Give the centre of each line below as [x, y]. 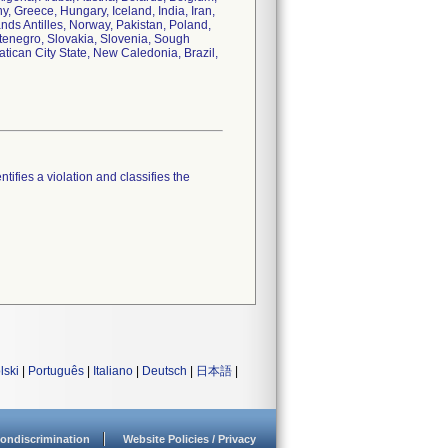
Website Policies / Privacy [189, 439]
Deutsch [164, 371]
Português [56, 371]
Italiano [113, 371]
